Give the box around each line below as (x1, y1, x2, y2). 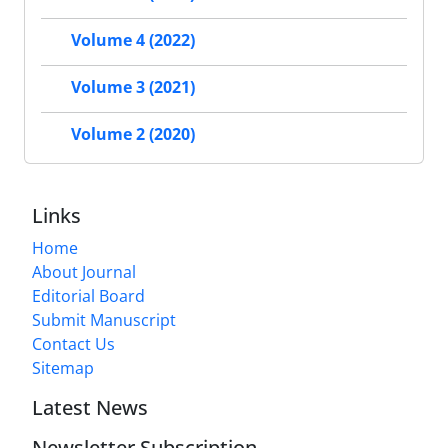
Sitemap (32, 357, 94, 379)
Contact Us (32, 333, 115, 355)
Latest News (32, 394, 148, 421)
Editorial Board (32, 285, 145, 307)
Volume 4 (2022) (71, 29, 195, 52)
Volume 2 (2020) (71, 123, 195, 146)
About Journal (32, 261, 136, 283)
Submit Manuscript (32, 309, 176, 331)
